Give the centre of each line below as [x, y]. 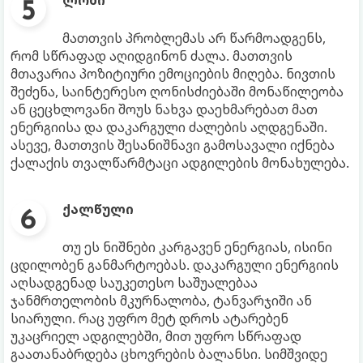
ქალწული [98, 209]
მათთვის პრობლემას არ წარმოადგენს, [194, 38]
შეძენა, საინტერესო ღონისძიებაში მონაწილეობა [177, 92]
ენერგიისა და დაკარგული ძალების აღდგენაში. [169, 128]
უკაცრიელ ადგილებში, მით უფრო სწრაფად [156, 337]
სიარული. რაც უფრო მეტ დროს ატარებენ [149, 319]
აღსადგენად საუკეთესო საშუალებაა [134, 283]
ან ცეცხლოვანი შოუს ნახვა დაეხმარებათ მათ [164, 110]
